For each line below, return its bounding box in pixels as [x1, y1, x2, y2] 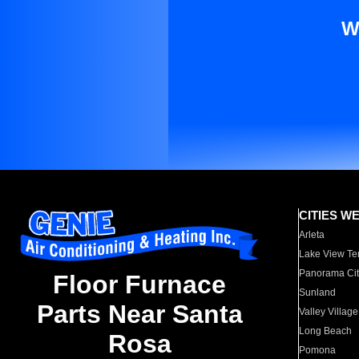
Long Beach [299, 325, 353, 337]
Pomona [299, 345, 337, 356]
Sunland [299, 287, 337, 298]
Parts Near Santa [36, 300, 243, 329]
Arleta [299, 229, 325, 240]
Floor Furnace [53, 270, 226, 300]
